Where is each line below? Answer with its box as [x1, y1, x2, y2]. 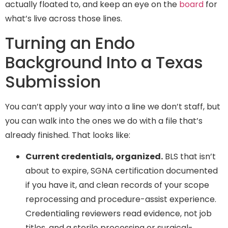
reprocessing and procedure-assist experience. [25, 193, 216, 205]
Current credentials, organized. [25, 150, 163, 162]
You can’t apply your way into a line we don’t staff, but [5, 100, 220, 112]
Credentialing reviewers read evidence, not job [25, 207, 212, 219]
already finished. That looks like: [5, 129, 130, 141]
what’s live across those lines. [5, 13, 122, 25]
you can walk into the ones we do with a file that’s [5, 115, 203, 127]
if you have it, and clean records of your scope [25, 179, 209, 191]
